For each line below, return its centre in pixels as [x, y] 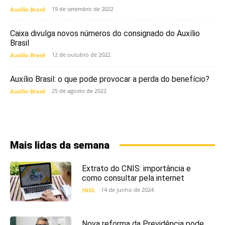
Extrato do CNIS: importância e [136, 168]
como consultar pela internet [133, 178]
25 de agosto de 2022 [79, 90]
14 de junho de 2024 [127, 190]
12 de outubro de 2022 [81, 54]
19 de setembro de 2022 [83, 9]
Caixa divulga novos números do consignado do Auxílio [105, 33]
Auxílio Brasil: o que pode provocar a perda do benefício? [110, 79]
